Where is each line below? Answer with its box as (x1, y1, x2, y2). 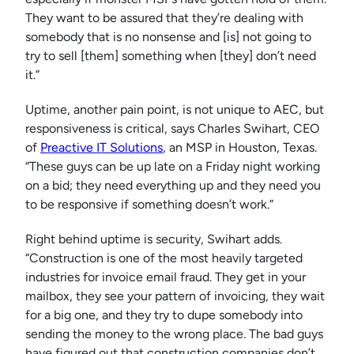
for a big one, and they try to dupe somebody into (25, 307, 303, 323)
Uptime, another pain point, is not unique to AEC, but (25, 102, 324, 118)
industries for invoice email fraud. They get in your (25, 269, 306, 285)
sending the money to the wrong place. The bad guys (25, 326, 323, 342)
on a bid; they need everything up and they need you (25, 178, 321, 194)
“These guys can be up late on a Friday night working (25, 159, 320, 175)
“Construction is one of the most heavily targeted (25, 250, 303, 266)
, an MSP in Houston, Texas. (163, 140, 317, 156)
